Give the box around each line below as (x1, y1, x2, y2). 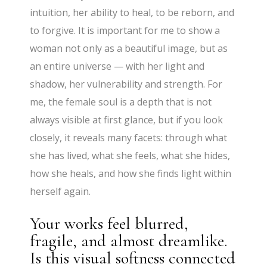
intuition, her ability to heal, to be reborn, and (30, 6, 235, 20)
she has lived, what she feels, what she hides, (30, 149, 231, 163)
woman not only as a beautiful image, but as (30, 42, 228, 55)
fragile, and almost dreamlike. (30, 231, 228, 252)
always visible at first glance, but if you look (30, 113, 223, 127)
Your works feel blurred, (30, 213, 189, 234)
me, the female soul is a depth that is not (30, 95, 212, 109)
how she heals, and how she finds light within (30, 167, 232, 181)
